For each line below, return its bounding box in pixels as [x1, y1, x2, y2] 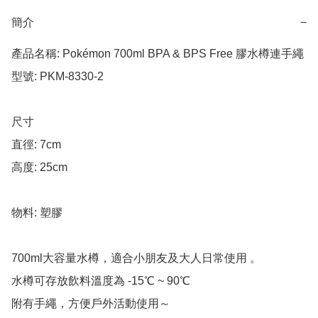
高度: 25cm [11, 161, 67, 174]
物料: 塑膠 [11, 207, 62, 219]
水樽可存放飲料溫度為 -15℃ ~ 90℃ [11, 275, 190, 287]
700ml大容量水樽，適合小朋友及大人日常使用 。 [11, 252, 261, 265]
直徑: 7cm [11, 138, 61, 151]
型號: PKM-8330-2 [11, 70, 104, 83]
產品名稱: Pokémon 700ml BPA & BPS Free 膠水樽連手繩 [11, 48, 304, 60]
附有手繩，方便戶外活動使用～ [11, 297, 170, 310]
